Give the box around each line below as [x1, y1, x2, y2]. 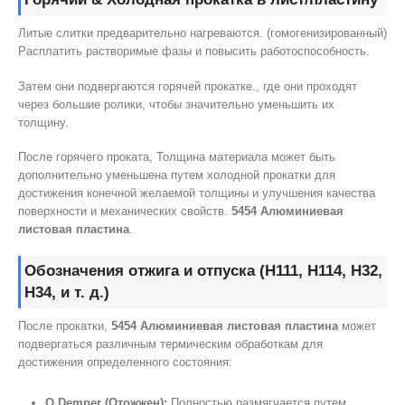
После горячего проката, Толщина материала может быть [18, 150, 335, 165]
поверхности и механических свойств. [18, 204, 231, 219]
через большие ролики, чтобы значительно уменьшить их [18, 97, 334, 111]
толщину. [18, 115, 69, 129]
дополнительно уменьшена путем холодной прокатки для [18, 168, 335, 183]
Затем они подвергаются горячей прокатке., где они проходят [18, 79, 357, 93]
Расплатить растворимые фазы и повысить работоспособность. [18, 44, 370, 59]
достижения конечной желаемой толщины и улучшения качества [18, 186, 375, 201]
